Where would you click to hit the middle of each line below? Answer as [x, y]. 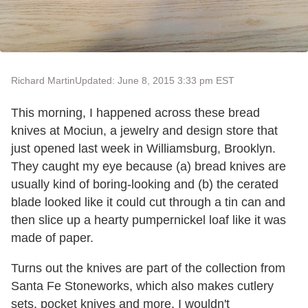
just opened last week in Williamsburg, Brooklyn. [143, 148]
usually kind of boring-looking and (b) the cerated [145, 184]
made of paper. [52, 238]
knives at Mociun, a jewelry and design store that [144, 131]
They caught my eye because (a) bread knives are [148, 166]
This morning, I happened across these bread [135, 113]
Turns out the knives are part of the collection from [148, 268]
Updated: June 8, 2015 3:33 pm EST [155, 80]
